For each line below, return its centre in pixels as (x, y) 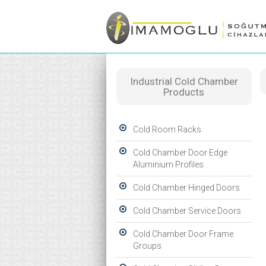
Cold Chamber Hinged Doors (186, 188)
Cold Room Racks (167, 129)
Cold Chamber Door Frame (183, 234)
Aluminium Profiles (168, 164)
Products (184, 92)
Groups (147, 246)
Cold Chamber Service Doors (187, 211)
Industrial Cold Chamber (184, 81)
